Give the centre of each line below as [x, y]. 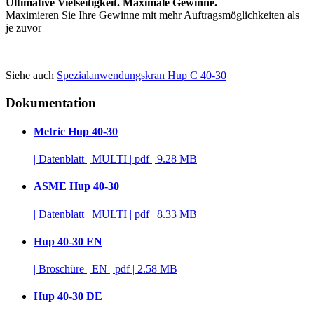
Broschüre [63, 269]
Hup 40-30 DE [68, 296]
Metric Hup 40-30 [76, 131]
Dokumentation [51, 102]
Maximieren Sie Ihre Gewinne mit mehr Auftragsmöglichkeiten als [152, 15]
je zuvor [23, 27]
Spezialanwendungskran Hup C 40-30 [142, 75]
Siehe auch [31, 75]
